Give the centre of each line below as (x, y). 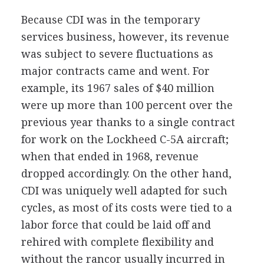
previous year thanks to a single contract (128, 122)
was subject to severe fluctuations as (117, 54)
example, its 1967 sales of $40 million (118, 88)
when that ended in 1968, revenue (110, 156)
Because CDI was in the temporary (110, 20)
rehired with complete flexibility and (117, 242)
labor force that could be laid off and (116, 225)
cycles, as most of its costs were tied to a (126, 208)
